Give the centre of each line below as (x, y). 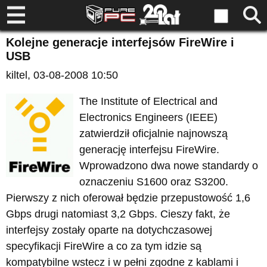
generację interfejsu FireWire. (149, 150)
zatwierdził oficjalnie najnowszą (153, 133)
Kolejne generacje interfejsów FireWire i (120, 42)
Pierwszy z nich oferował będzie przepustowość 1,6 (128, 198)
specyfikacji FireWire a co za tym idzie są (104, 246)
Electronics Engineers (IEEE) (148, 117)
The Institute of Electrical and (148, 101)
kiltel (17, 75)
